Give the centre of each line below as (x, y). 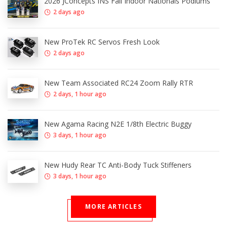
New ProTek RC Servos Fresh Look (102, 42)
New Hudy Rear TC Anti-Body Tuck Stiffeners (118, 165)
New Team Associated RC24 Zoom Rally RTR (119, 83)
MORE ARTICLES (113, 207)
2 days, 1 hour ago (80, 94)
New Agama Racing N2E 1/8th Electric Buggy (118, 124)
